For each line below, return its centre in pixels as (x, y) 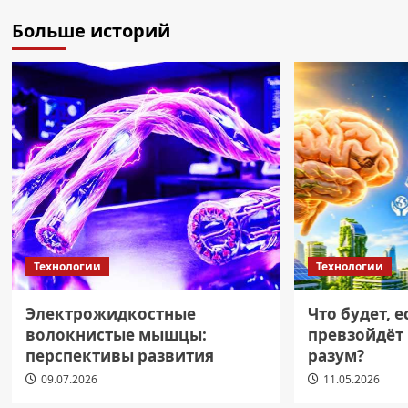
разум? (336, 355)
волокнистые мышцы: (116, 334)
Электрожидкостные (110, 313)
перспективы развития (119, 355)
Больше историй (91, 30)
